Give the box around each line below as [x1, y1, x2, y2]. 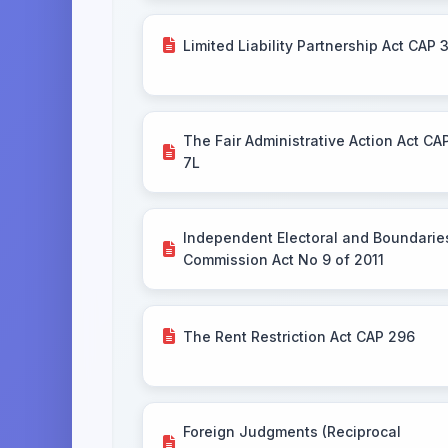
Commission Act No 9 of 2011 [183, 251, 384, 268]
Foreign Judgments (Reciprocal [183, 423, 401, 440]
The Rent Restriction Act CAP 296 [183, 327, 415, 345]
